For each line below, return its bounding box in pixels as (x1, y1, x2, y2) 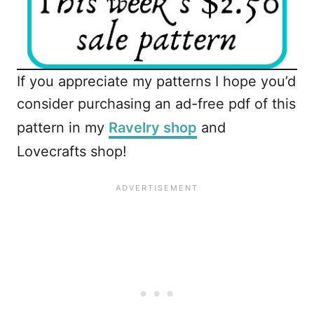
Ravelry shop (109, 119, 197, 136)
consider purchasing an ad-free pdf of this (17, 95, 296, 112)
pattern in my (17, 119, 109, 136)
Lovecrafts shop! (17, 143, 127, 160)
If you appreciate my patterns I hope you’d (17, 73, 296, 90)
